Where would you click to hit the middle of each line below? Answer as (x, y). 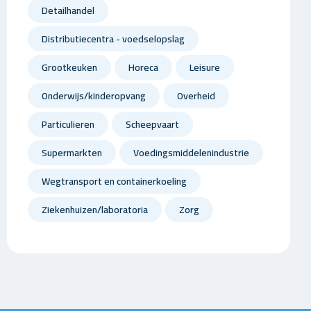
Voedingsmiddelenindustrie (191, 153)
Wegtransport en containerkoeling (114, 181)
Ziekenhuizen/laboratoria (94, 210)
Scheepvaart (152, 124)
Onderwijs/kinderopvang (93, 96)
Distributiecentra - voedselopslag (113, 39)
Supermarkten (72, 153)
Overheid (196, 96)
